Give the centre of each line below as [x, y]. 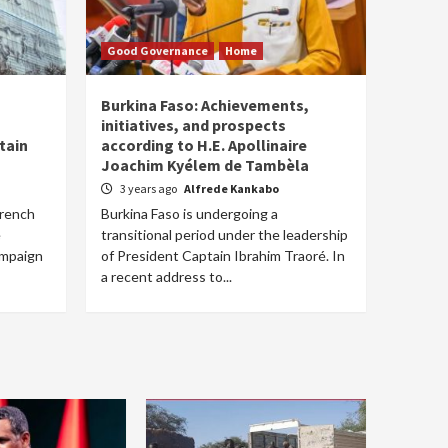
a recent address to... [166, 276]
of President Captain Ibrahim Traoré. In [223, 255]
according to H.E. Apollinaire [204, 145]
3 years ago [149, 188]
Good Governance [157, 50]
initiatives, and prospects [193, 125]
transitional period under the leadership [224, 234]
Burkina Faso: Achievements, [205, 105]
